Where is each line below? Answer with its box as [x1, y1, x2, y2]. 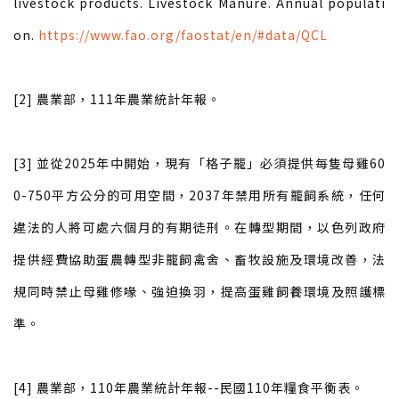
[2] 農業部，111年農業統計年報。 [13, 90, 221, 109]
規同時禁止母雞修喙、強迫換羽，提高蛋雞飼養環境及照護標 [13, 282, 386, 301]
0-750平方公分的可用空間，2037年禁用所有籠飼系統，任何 [13, 186, 386, 205]
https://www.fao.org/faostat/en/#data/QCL [38, 26, 328, 45]
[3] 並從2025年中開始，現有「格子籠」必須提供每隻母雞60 [13, 154, 386, 173]
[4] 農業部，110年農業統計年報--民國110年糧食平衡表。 [13, 379, 364, 397]
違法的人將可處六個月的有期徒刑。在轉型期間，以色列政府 [13, 218, 386, 237]
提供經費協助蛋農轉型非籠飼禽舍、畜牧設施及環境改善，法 [13, 250, 386, 269]
